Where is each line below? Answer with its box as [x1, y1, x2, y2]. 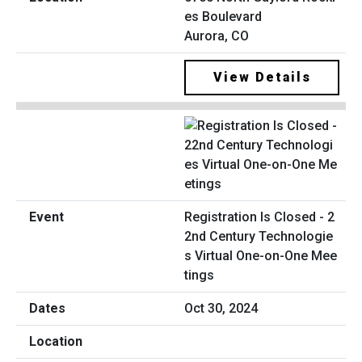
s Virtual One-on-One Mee [184, 248, 337, 264]
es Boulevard [184, 8, 262, 24]
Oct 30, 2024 [184, 301, 258, 317]
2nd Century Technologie [184, 229, 333, 245]
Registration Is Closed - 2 [184, 209, 335, 225]
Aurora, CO [184, 27, 249, 44]
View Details [213, 69, 311, 85]
